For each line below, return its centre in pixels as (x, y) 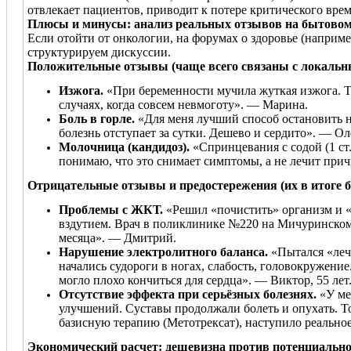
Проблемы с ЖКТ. (111, 209)
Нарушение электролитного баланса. (163, 251)
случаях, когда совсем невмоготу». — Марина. (183, 104)
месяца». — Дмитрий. (118, 237)
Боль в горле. (97, 118)
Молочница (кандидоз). (124, 147)
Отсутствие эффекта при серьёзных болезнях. (188, 294)
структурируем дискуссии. (99, 52)
